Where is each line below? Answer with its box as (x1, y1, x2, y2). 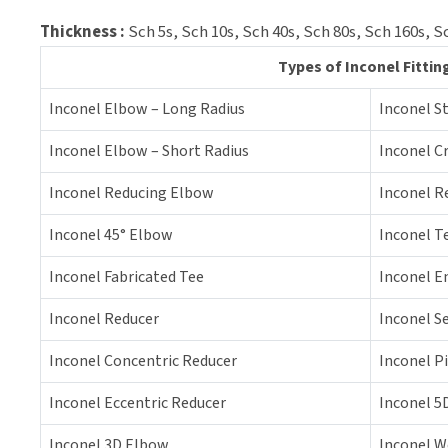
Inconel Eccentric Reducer (49, 392, 226, 414)
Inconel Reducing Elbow (49, 182, 214, 204)
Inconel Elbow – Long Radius (49, 98, 245, 120)
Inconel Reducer (49, 308, 159, 330)
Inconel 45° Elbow (49, 224, 173, 246)
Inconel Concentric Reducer (49, 350, 237, 372)
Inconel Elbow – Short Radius (49, 140, 249, 162)
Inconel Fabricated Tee (49, 266, 204, 288)
